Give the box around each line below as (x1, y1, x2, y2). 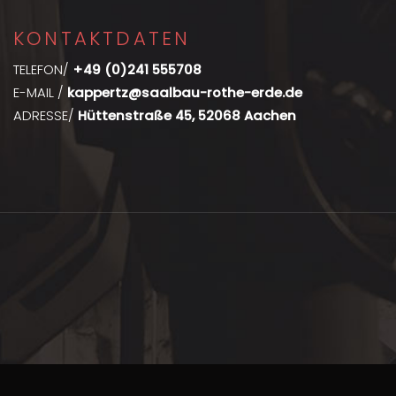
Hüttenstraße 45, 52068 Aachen (78, 105, 296, 125)
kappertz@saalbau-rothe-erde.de (67, 82, 302, 102)
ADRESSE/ (13, 105, 78, 125)
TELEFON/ (13, 59, 72, 79)
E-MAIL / (13, 82, 67, 102)
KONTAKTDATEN (13, 26, 191, 51)
